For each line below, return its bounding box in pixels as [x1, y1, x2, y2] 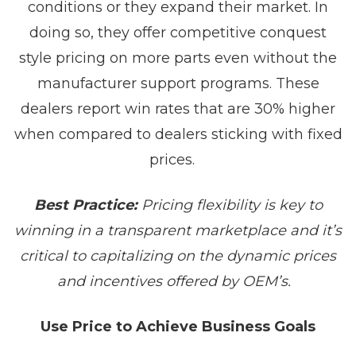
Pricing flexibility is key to [137, 196, 323, 214]
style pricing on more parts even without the [19, 49, 337, 67]
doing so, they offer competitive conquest [29, 24, 327, 41]
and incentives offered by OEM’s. [57, 273, 299, 290]
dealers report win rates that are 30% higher [21, 100, 335, 118]
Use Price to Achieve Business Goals [41, 318, 315, 335]
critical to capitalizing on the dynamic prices [20, 247, 336, 265]
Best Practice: [33, 196, 137, 214]
